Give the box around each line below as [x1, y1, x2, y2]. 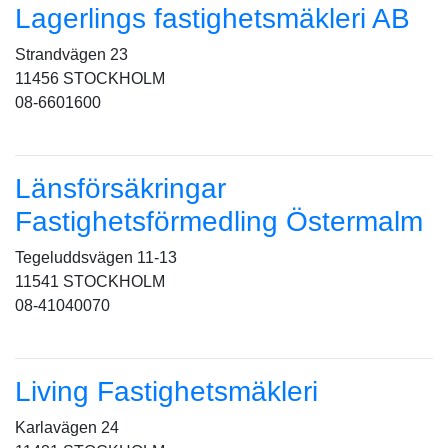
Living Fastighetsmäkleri [15, 376, 318, 407]
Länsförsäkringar [15, 173, 226, 204]
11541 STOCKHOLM [15, 273, 165, 290]
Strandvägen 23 [15, 46, 128, 63]
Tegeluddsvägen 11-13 [15, 249, 177, 266]
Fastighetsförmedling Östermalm [15, 206, 423, 237]
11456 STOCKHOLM [15, 70, 165, 87]
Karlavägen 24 [15, 419, 119, 436]
